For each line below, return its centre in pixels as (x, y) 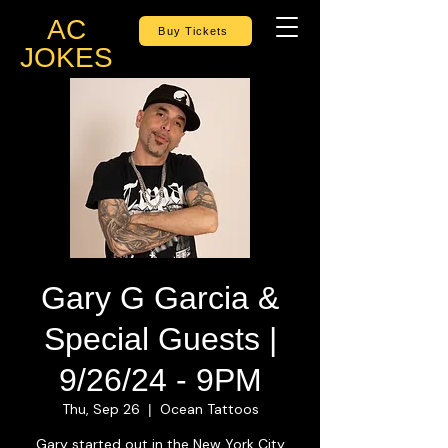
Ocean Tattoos (209, 409)
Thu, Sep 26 (100, 409)
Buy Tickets (193, 31)
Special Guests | (160, 339)
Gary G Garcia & (160, 298)
